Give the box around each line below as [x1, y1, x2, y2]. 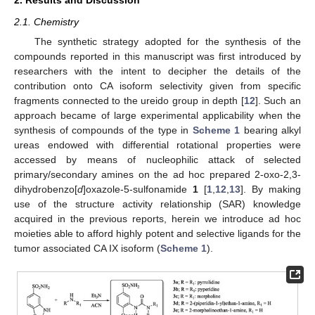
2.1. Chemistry [14, 15, 79, 27]
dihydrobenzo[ [14, 184, 77, 195]
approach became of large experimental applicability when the [14, 110, 301, 121]
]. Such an [255, 95, 302, 106]
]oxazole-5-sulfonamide [83, 184, 193, 195]
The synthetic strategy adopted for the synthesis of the [34, 36, 301, 47]
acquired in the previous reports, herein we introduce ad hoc [14, 213, 301, 224]
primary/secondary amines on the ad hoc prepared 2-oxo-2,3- [14, 169, 301, 180]
